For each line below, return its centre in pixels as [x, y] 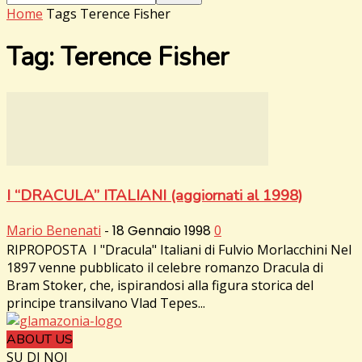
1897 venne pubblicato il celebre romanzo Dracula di [165, 268]
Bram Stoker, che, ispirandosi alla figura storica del [160, 286]
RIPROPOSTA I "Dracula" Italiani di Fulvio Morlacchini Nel [179, 250]
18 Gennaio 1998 [162, 231]
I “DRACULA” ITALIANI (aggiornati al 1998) [154, 195]
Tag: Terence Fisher [118, 57]
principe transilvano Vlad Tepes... [106, 303]
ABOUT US [40, 340]
